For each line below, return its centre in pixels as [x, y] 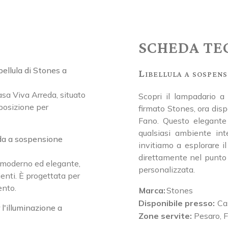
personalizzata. [167, 170]
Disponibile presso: [177, 203]
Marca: [152, 191]
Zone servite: [165, 216]
